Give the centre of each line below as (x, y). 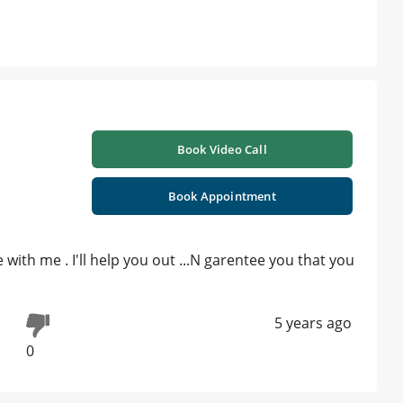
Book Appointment (222, 197)
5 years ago (313, 323)
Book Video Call (222, 150)
